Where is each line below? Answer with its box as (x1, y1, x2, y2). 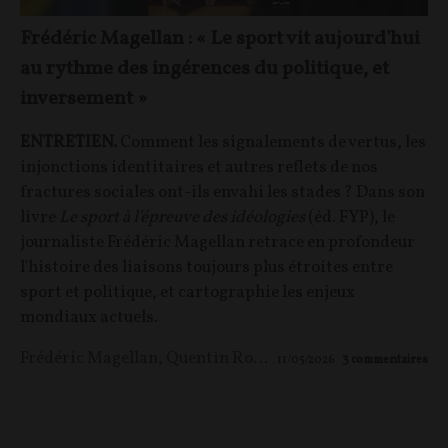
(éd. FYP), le (308, 205, 395, 229)
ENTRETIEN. (20, 130, 120, 154)
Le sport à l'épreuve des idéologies (59, 205, 308, 229)
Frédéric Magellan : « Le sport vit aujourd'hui (20, 24, 420, 53)
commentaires (351, 351, 428, 368)
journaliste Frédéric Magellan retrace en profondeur (20, 230, 415, 254)
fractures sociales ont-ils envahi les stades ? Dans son (20, 180, 425, 204)
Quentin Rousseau (166, 346, 253, 370)
